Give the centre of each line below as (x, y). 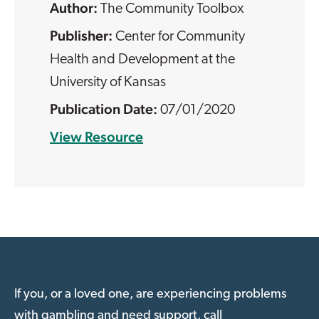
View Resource (96, 136)
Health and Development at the (142, 59)
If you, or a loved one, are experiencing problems (150, 294)
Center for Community (180, 37)
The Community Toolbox (172, 9)
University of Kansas (108, 82)
